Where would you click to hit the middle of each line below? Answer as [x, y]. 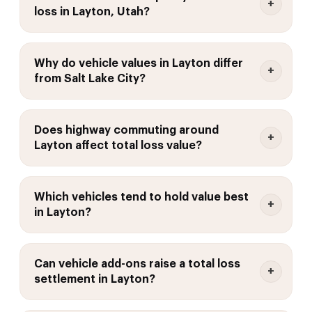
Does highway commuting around [126, 130]
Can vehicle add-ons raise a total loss [137, 264]
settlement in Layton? [95, 279]
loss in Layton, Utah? [92, 11]
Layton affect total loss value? [118, 145]
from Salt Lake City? [90, 78]
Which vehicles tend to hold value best [141, 197]
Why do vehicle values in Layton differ [139, 63]
